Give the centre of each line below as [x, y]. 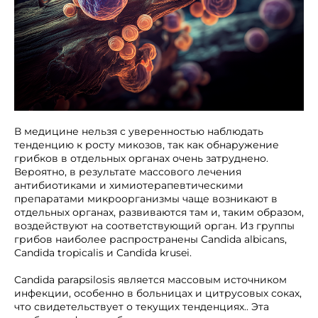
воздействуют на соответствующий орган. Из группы [154, 226]
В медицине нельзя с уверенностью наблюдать [139, 131]
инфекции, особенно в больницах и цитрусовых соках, [158, 293]
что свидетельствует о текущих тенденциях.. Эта [142, 307]
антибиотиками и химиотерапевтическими [129, 185]
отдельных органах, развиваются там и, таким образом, [159, 212]
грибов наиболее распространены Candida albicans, [150, 239]
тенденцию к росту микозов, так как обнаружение [147, 145]
